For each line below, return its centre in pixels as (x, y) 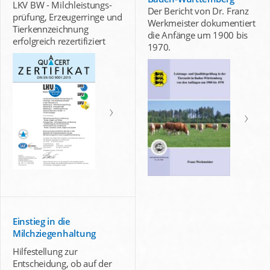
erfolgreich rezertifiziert (59, 41)
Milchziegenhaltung (54, 234)
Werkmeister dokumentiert (201, 23)
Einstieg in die (42, 221)
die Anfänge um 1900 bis (198, 35)
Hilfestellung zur (45, 252)
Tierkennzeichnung (51, 29)
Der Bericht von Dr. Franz (198, 11)
